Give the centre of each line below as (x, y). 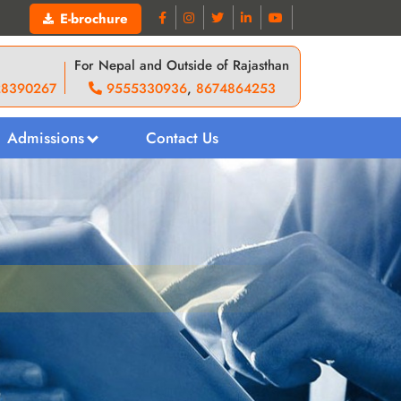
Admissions (46, 137)
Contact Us (182, 137)
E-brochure (94, 19)
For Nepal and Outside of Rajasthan (182, 65)
